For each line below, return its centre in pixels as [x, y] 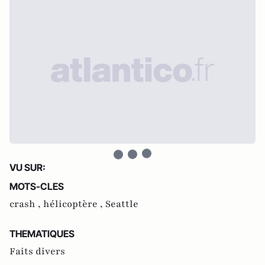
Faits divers [37, 251]
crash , [26, 204]
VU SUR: [28, 167]
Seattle [122, 204]
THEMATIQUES [42, 233]
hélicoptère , [74, 204]
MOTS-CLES [37, 186]
